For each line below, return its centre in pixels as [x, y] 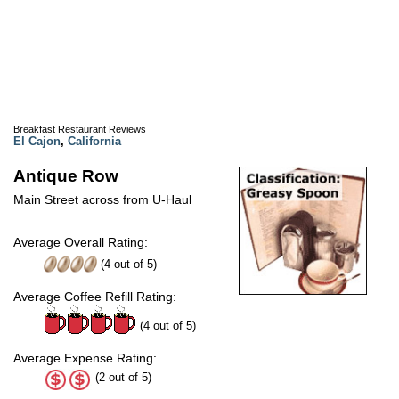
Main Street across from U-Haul [102, 199]
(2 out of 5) [122, 377]
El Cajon [37, 141]
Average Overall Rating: [81, 242]
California [94, 141]
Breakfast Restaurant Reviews [80, 129]
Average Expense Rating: [85, 358]
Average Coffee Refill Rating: [95, 296]
